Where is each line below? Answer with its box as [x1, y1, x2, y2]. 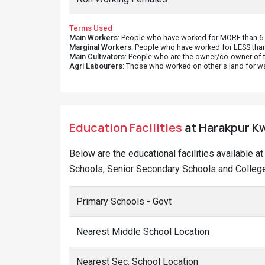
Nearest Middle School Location [76, 226, 209, 237]
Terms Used [69, 24, 112, 33]
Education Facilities [69, 119, 182, 135]
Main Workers [69, 33, 118, 42]
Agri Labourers [69, 62, 122, 70]
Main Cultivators [69, 52, 125, 61]
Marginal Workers [69, 43, 131, 51]
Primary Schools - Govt [76, 196, 172, 207]
